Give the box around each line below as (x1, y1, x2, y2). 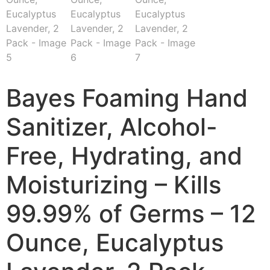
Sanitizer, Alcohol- (6, 112, 218, 142)
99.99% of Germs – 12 (6, 199, 256, 228)
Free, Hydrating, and (6, 141, 242, 171)
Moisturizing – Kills (6, 170, 221, 199)
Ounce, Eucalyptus (6, 228, 224, 257)
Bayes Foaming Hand (6, 83, 248, 113)
